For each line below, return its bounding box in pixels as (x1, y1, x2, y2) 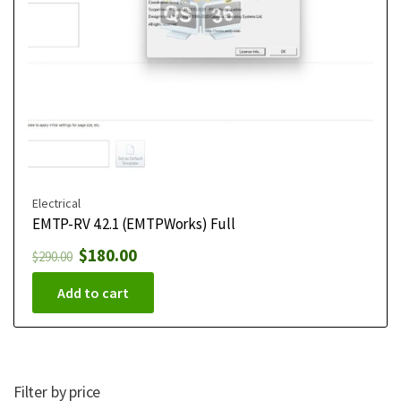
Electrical (32, 194, 81, 211)
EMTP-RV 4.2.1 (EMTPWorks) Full (32, 213, 235, 234)
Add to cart (57, 283, 129, 302)
